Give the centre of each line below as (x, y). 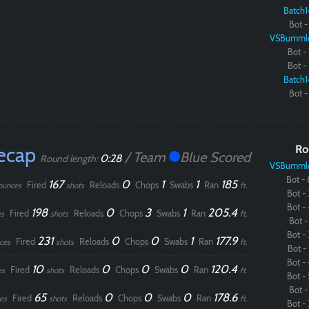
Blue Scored (215, 158)
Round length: (70, 159)
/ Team (145, 158)
